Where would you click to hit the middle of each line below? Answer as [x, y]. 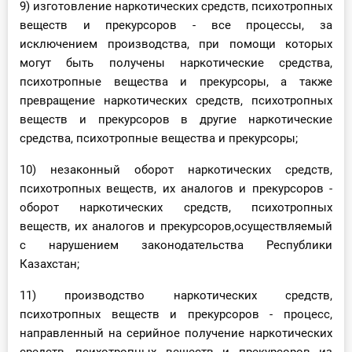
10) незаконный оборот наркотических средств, [176, 170]
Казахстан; [49, 264]
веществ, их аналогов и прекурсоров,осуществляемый [176, 227]
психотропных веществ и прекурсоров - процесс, [176, 315]
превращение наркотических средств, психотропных [176, 101]
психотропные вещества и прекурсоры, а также [176, 82]
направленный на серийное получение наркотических [176, 334]
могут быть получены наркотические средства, [176, 63]
